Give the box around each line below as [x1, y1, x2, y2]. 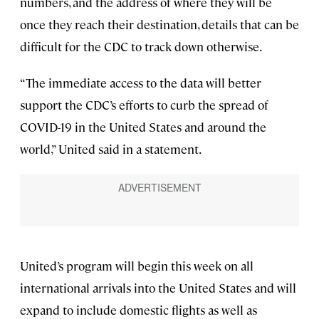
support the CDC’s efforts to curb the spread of [20, 96, 268, 113]
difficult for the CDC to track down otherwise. [20, 38, 262, 54]
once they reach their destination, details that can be [20, 16, 299, 32]
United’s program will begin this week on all [20, 257, 253, 273]
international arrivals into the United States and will [20, 279, 296, 296]
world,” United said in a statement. [20, 140, 202, 157]
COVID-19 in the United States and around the [20, 118, 266, 135]
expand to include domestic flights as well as [20, 301, 257, 318]
